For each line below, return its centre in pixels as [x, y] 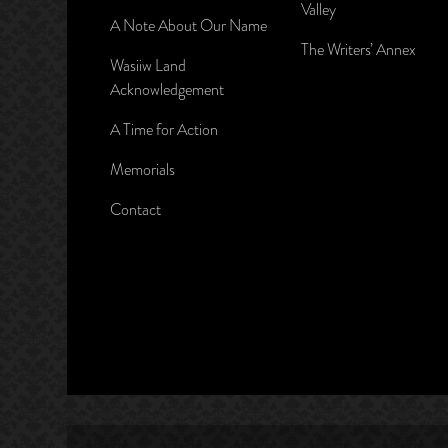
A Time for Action [163, 129]
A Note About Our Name [188, 25]
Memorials [142, 169]
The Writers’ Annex [358, 49]
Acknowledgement [166, 89]
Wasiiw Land [147, 65]
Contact [135, 209]
